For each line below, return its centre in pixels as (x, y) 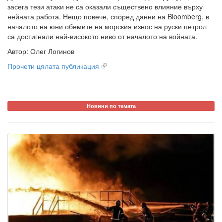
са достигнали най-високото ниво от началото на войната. (102, 36)
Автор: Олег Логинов (41, 51)
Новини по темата (111, 106)
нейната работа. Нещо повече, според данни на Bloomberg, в (108, 17)
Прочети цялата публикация (53, 66)
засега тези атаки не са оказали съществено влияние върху (105, 7)
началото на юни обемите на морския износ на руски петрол (107, 27)
